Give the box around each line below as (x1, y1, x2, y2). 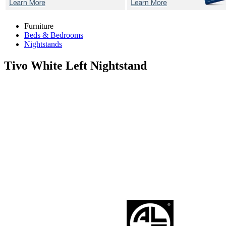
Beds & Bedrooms (24, 31, 83, 39)
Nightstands (24, 40, 62, 48)
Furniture (24, 22, 53, 30)
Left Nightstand (66, 59, 147, 72)
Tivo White (4, 59, 66, 72)
